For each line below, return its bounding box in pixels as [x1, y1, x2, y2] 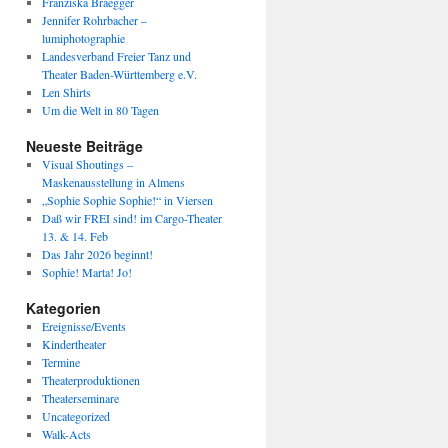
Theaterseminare [41, 390, 119, 406]
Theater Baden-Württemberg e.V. [41, 66, 197, 82]
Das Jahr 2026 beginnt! [41, 246, 153, 262]
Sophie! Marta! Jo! [41, 264, 132, 280]
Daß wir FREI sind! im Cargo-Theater [41, 210, 222, 226]
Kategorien [26, 298, 101, 318]
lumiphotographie [41, 30, 125, 46]
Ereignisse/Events [41, 318, 126, 334]
